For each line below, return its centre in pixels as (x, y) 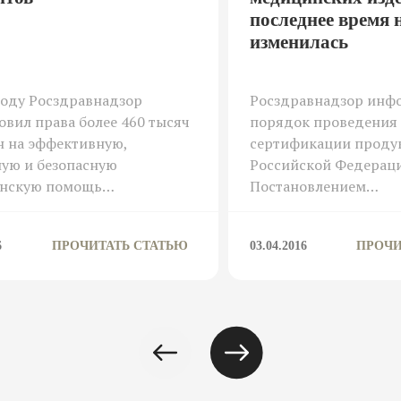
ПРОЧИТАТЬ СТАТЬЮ (119, 245)
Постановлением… (314, 186)
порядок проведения (323, 121)
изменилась (299, 42)
